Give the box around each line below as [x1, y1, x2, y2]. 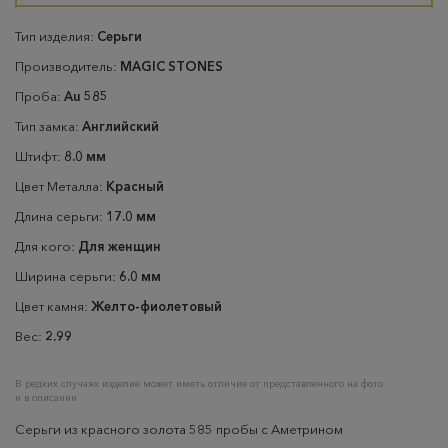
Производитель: [15, 58, 120, 74]
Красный [106, 178, 164, 194]
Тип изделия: [15, 28, 97, 44]
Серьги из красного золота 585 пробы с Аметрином [15, 421, 343, 437]
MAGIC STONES [120, 58, 223, 74]
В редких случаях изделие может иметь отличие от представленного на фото [15, 377, 383, 390]
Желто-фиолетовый [91, 298, 222, 314]
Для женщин [78, 238, 161, 254]
